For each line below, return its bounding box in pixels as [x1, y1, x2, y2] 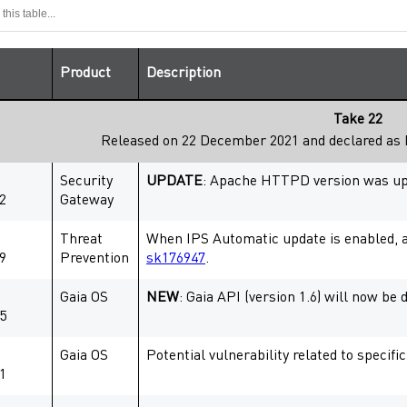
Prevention [60, 252, 129, 267]
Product [60, 65, 111, 81]
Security [60, 174, 113, 190]
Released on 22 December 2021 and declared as [100, 134, 404, 150]
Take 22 [333, 113, 382, 128]
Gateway [60, 194, 114, 209]
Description [146, 65, 221, 81]
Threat [60, 233, 103, 248]
